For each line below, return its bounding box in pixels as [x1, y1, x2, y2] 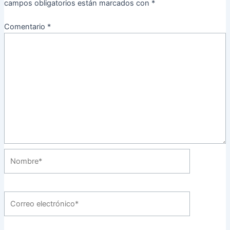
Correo [3, 193, 28, 202]
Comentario [4, 22, 47, 31]
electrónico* [3, 205, 46, 215]
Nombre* [3, 149, 35, 159]
